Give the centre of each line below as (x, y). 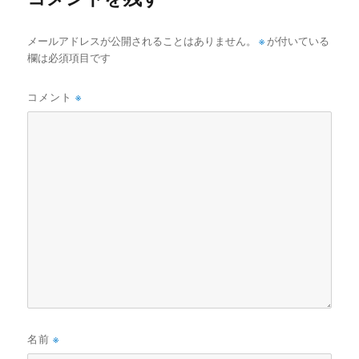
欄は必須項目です (69, 58)
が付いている (297, 41)
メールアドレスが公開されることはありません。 (142, 41)
